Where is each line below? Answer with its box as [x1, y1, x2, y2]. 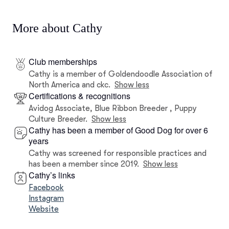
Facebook [29, 183, 64, 192]
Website [29, 204, 59, 214]
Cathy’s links [29, 169, 75, 181]
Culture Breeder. [29, 114, 87, 124]
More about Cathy [12, 21, 102, 35]
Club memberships [29, 56, 97, 67]
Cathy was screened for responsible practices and [29, 149, 207, 158]
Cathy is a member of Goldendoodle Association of [29, 70, 213, 79]
